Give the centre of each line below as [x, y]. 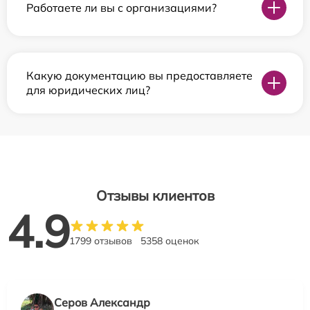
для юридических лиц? [88, 90]
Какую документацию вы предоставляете [139, 76]
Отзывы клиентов [155, 196]
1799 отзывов [101, 241]
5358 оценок [170, 241]
